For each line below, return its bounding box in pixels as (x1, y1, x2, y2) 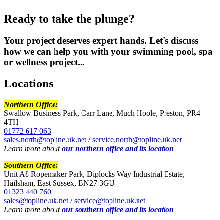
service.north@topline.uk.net (92, 136, 182, 144)
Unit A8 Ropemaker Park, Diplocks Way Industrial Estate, (4, 170, 185, 179)
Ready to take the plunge (4, 12, 129, 25)
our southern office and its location (62, 205, 174, 214)
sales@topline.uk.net (4, 196, 68, 205)
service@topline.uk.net (74, 196, 145, 205)
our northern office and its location (62, 144, 174, 153)
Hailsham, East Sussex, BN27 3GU (4, 179, 115, 188)
